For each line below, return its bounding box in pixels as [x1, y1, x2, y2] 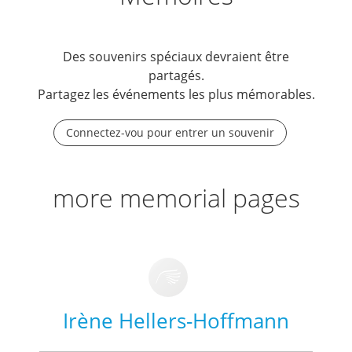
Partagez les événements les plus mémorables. [37, 86, 315, 103]
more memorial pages [52, 181, 300, 214]
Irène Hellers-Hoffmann [63, 306, 289, 335]
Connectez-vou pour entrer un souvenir [66, 125, 274, 140]
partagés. [148, 67, 204, 84]
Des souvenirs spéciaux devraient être [63, 48, 289, 65]
